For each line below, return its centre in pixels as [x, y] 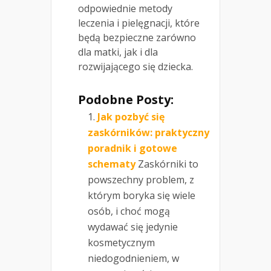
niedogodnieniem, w [133, 259]
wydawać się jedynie [133, 227]
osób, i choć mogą [129, 211]
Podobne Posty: [126, 100]
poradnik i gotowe [132, 149]
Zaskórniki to [168, 164]
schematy [112, 164]
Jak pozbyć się [131, 117]
